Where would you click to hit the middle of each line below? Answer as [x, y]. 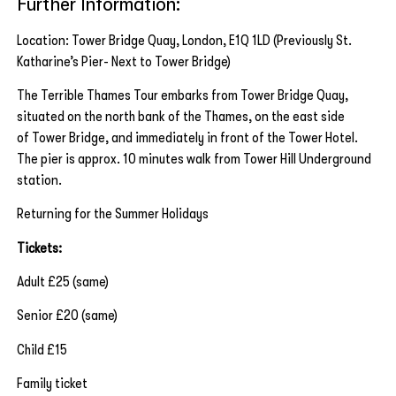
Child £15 [43, 350]
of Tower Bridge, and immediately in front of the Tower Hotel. [187, 137]
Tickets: [39, 248]
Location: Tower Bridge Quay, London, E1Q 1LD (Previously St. [184, 40]
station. [39, 180]
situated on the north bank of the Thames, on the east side [181, 116]
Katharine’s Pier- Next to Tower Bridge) [124, 61]
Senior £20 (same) [67, 316]
